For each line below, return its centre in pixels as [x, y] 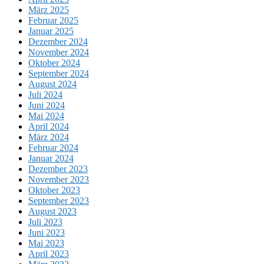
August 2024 [52, 84]
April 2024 [49, 127]
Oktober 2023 [54, 190]
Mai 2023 [46, 243]
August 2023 [52, 212]
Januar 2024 [51, 159]
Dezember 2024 [58, 42]
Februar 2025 [53, 21]
